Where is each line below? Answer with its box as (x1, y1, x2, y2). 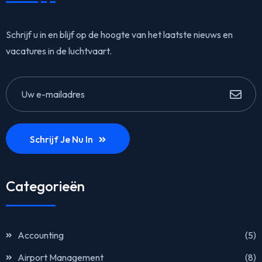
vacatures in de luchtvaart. (6, 44, 112, 57)
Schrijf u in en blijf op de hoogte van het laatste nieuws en (6, 28, 233, 40)
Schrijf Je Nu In (30, 133, 93, 145)
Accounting (18, 229, 64, 241)
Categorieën (6, 177, 85, 195)
